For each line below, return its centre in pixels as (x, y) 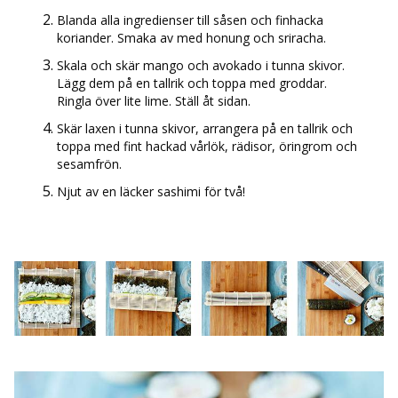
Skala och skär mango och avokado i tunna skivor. (201, 65)
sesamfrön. (89, 163)
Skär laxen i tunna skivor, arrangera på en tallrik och (205, 128)
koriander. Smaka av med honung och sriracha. (191, 37)
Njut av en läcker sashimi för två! (151, 191)
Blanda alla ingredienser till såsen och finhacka (190, 20)
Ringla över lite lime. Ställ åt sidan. (154, 100)
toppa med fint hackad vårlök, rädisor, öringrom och (207, 146)
